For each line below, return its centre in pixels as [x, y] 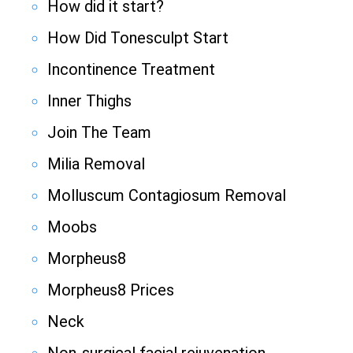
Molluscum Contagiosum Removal [167, 196]
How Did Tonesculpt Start [138, 38]
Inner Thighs [89, 101]
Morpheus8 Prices [111, 290]
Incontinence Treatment [131, 70]
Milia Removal [96, 164]
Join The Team [99, 133]
